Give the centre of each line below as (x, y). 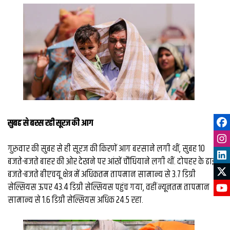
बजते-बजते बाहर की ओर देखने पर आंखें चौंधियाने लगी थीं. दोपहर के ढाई (112, 161)
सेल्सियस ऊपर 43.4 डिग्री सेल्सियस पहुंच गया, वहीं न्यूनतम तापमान (109, 187)
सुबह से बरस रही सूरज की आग (50, 123)
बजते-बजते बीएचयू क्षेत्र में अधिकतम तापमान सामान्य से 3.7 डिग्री (102, 174)
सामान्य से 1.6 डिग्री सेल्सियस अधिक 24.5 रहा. (75, 200)
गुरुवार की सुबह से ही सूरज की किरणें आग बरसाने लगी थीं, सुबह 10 (106, 149)
